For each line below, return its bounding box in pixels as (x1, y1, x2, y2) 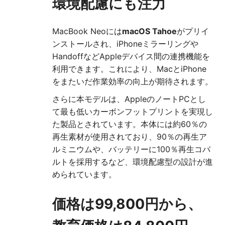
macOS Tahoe (122, 26, 177, 37)
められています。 (52, 169, 117, 180)
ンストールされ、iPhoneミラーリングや (52, 39, 198, 49)
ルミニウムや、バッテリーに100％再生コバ (52, 144, 210, 155)
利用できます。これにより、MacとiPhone (52, 64, 206, 74)
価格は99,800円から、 (52, 195, 202, 213)
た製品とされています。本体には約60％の (52, 119, 207, 130)
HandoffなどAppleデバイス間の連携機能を (52, 51, 210, 62)
